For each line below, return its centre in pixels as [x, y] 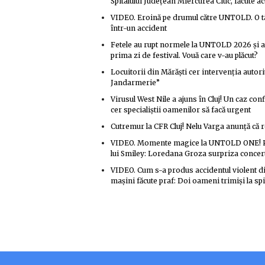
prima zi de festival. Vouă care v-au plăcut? [184, 55]
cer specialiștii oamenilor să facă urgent [181, 110]
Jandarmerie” [135, 83]
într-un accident [139, 28]
